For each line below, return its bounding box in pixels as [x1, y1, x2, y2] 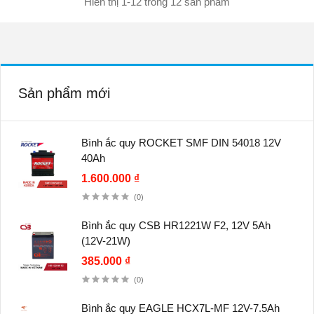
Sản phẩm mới [18, 86, 110, 102]
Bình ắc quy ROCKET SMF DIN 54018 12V [81, 137, 281, 149]
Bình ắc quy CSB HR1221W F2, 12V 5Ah [81, 219, 271, 232]
